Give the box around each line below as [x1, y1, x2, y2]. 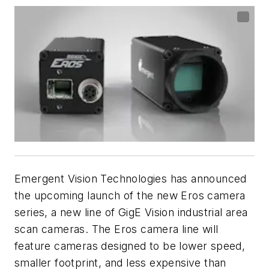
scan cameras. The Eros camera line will [14, 222, 219, 235]
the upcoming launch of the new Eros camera [14, 189, 246, 202]
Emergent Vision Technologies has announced [14, 172, 247, 185]
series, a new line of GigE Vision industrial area [14, 205, 248, 219]
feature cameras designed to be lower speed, [14, 239, 246, 252]
